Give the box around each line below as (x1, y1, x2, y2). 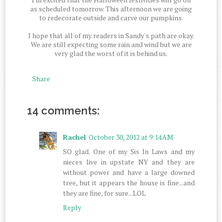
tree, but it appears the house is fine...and (63, 177, 195, 187)
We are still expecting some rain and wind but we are (30, 40, 192, 50)
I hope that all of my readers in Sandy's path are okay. (28, 31, 194, 41)
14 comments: (27, 104, 100, 117)
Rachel (63, 132, 86, 142)
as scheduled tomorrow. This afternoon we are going (30, 4, 192, 14)
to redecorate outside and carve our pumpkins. (39, 13, 183, 23)
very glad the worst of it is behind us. (55, 49, 167, 58)
